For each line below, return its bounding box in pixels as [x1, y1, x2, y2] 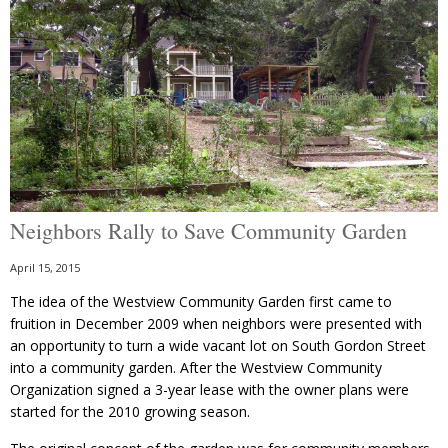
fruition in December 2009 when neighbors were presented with [10, 314, 422, 334]
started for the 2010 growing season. [10, 402, 250, 422]
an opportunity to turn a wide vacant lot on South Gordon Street [10, 336, 426, 356]
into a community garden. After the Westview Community [10, 358, 382, 378]
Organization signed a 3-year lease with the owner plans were [10, 380, 409, 400]
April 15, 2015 [10, 260, 80, 276]
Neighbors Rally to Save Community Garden [10, 216, 407, 246]
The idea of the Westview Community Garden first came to [10, 292, 392, 312]
